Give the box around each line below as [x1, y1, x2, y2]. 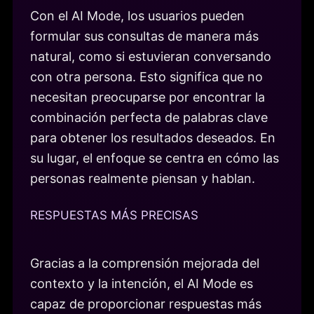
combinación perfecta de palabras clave [30, 109, 268, 125]
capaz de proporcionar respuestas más [30, 296, 261, 312]
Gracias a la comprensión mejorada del [30, 256, 259, 271]
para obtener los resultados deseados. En [30, 130, 275, 145]
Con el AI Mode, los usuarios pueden [30, 8, 245, 23]
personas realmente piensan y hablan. [30, 170, 255, 186]
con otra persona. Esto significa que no [30, 69, 263, 84]
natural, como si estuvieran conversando [30, 48, 271, 64]
